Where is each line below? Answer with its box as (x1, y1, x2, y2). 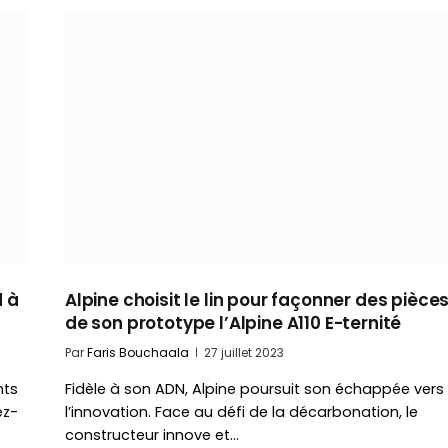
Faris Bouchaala (87, 343, 189, 361)
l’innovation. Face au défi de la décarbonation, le (65, 401, 418, 422)
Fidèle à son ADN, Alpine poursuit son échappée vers (65, 378, 444, 399)
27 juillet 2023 (204, 343, 284, 361)
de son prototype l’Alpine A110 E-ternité (65, 310, 402, 335)
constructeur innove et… (65, 424, 239, 445)
